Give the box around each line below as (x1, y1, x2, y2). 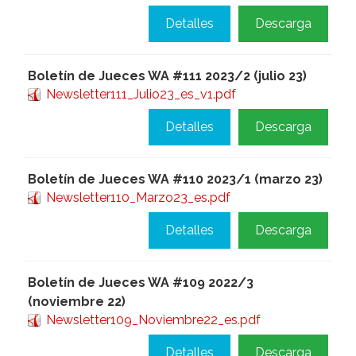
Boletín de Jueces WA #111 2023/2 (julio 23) (28, 68, 307, 83)
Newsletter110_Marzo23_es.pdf (46, 190, 230, 205)
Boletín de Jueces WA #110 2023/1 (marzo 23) (28, 172, 323, 187)
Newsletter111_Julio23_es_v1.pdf (46, 87, 236, 102)
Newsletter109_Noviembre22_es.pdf (46, 312, 261, 327)
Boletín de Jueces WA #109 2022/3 (28, 275, 253, 290)
